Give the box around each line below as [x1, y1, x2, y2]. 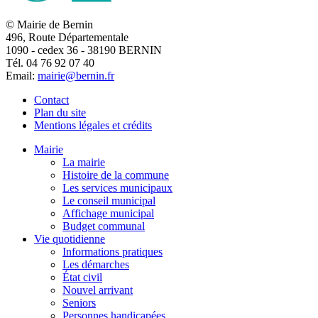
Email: [6, 70, 38, 82]
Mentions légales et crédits [34, 119, 152, 132]
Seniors [62, 297, 96, 309]
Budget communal [62, 220, 145, 233]
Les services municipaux [62, 182, 172, 194]
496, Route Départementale [6, 31, 128, 44]
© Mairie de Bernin [6, 18, 93, 31]
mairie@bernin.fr [38, 70, 114, 82]
